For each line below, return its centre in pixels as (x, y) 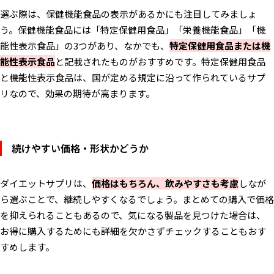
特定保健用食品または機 (220, 45)
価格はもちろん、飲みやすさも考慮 (165, 183)
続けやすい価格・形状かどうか (80, 148)
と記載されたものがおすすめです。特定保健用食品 (160, 61)
